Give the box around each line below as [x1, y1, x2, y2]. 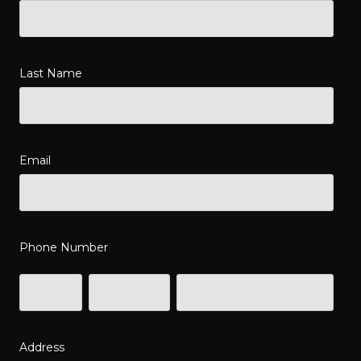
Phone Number [19, 239, 108, 255]
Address [19, 339, 64, 355]
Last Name [19, 65, 82, 81]
